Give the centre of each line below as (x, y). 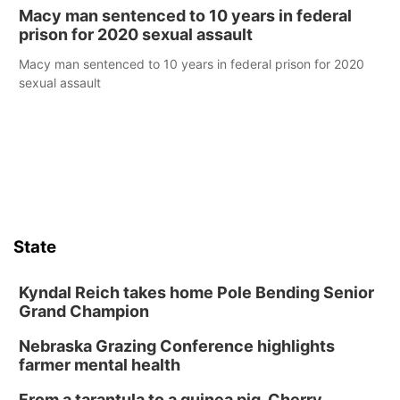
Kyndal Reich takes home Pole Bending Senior (196, 292)
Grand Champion (84, 311)
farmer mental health (100, 365)
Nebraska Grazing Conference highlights (177, 346)
